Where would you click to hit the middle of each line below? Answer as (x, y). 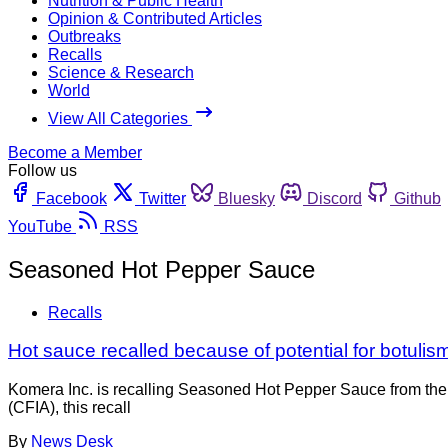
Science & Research (121, 72)
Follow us (42, 170)
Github (417, 198)
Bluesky (246, 198)
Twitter (162, 198)
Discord (334, 198)
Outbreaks (84, 36)
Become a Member (75, 152)
